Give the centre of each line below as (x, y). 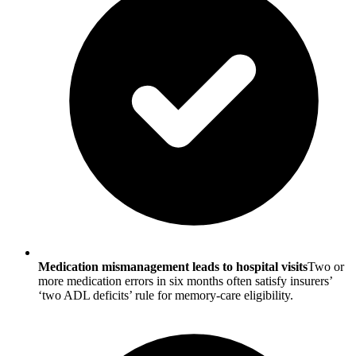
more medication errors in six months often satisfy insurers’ (185, 281)
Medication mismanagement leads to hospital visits (173, 267)
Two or (326, 267)
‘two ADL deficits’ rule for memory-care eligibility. (166, 296)
